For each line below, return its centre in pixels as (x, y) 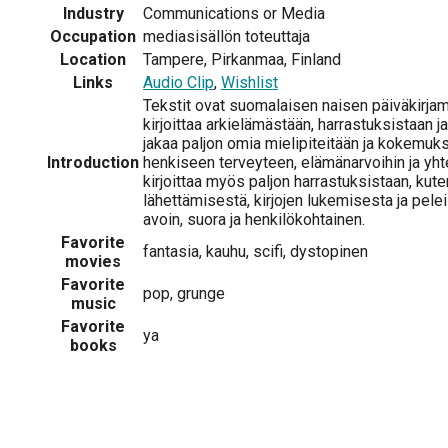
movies (93, 261)
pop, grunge (184, 293)
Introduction (93, 162)
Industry (93, 13)
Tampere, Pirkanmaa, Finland (242, 59)
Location (93, 59)
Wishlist (249, 82)
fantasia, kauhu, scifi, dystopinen (255, 251)
